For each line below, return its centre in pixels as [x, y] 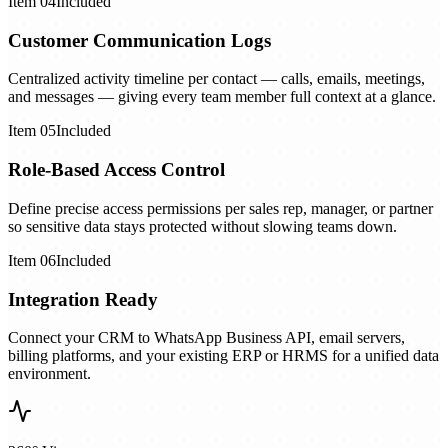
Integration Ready [83, 299]
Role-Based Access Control [116, 170]
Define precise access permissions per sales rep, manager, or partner [220, 208]
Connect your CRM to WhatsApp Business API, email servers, [206, 338]
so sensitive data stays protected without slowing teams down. [202, 226]
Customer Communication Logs [139, 40]
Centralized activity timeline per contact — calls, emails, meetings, [216, 79]
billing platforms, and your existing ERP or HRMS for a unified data [223, 356]
